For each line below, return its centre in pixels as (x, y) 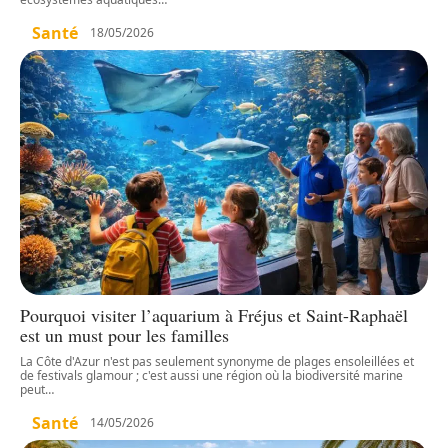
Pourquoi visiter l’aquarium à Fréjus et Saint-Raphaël (214, 314)
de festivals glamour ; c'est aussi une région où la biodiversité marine (211, 375)
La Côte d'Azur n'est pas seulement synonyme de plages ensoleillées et (217, 361)
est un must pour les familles (124, 334)
